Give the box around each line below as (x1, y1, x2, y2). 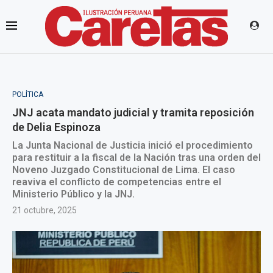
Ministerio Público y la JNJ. (12, 188, 135, 200)
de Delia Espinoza (12, 121, 101, 133)
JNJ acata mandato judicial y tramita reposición (12, 106, 254, 119)
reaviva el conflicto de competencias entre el (12, 176, 221, 188)
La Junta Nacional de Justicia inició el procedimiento (12, 140, 253, 151)
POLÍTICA (12, 90, 43, 99)
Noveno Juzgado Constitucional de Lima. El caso (12, 164, 235, 175)
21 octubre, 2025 (12, 205, 77, 215)
